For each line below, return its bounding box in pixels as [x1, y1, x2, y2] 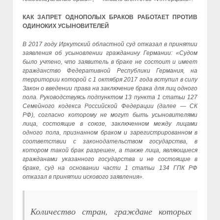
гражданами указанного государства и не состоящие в [23, 156, 197, 163]
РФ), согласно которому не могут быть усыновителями [23, 111, 197, 119]
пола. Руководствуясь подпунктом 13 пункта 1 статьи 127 [23, 94, 197, 101]
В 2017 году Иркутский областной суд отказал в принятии [23, 41, 197, 48]
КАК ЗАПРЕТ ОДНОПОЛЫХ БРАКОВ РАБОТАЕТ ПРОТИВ [23, 14, 197, 21]
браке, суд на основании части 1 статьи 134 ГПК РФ [23, 165, 197, 172]
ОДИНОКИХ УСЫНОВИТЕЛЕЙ [23, 23, 109, 30]
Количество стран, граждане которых [30, 205, 192, 218]
